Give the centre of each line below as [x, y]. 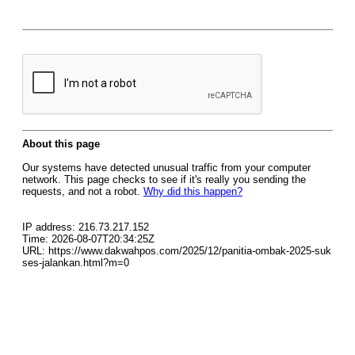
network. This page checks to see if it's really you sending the [164, 179]
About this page [61, 144]
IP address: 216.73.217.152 [86, 227]
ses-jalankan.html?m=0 [76, 263]
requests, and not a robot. [83, 191]
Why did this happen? [193, 191]
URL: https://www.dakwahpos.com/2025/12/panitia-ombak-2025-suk [177, 251]
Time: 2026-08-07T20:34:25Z [88, 239]
